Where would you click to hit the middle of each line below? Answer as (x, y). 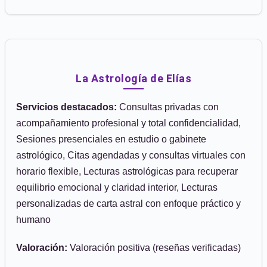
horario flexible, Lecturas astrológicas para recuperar (127, 171)
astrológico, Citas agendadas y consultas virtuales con (131, 155)
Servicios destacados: (66, 107)
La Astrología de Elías (133, 78)
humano (33, 220)
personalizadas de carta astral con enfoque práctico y (128, 204)
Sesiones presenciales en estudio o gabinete (111, 139)
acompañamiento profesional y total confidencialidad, (128, 123)
